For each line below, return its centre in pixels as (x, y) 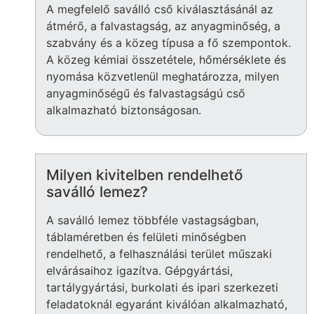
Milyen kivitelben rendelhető (145, 175)
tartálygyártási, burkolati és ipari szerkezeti (162, 288)
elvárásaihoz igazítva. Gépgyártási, (139, 271)
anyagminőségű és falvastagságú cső (146, 93)
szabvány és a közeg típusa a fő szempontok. (169, 42)
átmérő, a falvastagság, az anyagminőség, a (163, 26)
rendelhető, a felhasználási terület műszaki (159, 254)
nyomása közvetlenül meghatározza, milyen (163, 76)
